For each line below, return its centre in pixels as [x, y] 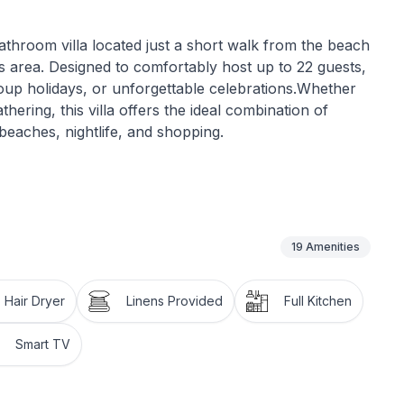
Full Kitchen [318, 301]
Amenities [332, 247]
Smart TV [43, 344]
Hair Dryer [35, 301]
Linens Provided [174, 301]
